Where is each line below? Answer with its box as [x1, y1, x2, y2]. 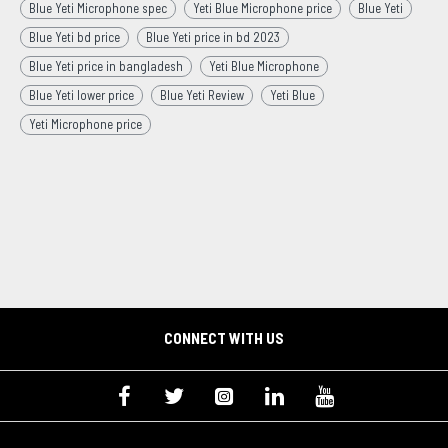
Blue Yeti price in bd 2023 [146, 29, 280, 45]
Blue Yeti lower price [29, 87, 134, 103]
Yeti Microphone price [29, 116, 142, 132]
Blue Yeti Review [160, 87, 244, 103]
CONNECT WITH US [164, 328, 284, 347]
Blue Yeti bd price [29, 29, 120, 45]
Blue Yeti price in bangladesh [29, 58, 183, 74]
